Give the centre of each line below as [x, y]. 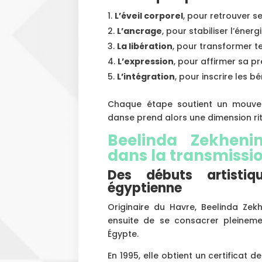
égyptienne [145, 188]
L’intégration [146, 76]
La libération [145, 46]
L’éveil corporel [149, 15]
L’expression [146, 61]
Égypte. [123, 234]
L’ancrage [140, 31]
